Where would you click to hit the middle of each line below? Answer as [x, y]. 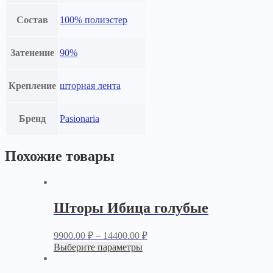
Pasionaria [80, 119]
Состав [32, 20]
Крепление [32, 86]
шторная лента [90, 86]
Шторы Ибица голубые [131, 208]
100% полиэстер [94, 20]
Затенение [32, 53]
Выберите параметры [98, 247]
